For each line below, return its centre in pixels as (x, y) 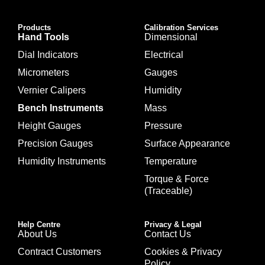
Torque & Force (177, 179)
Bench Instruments (61, 108)
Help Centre (39, 225)
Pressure (163, 126)
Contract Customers (59, 252)
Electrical (164, 55)
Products (34, 28)
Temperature (171, 161)
